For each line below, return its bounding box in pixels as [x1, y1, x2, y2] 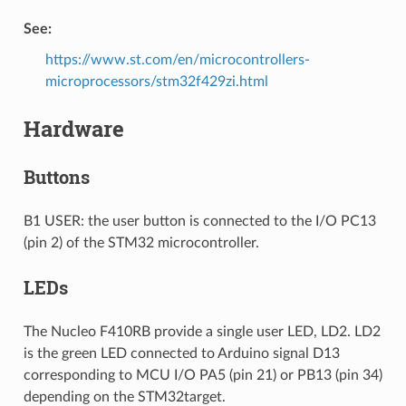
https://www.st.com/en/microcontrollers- [44, 52, 310, 67]
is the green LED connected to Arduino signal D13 [23, 345, 340, 361]
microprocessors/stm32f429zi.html [44, 73, 268, 89]
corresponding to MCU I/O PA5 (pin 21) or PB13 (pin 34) [23, 367, 382, 382]
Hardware [23, 113, 124, 143]
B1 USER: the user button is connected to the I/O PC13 [23, 213, 376, 228]
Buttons [23, 164, 90, 188]
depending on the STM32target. [23, 389, 226, 404]
